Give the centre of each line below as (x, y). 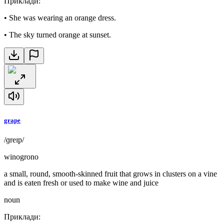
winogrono (21, 156)
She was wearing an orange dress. (62, 18)
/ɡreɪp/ (14, 139)
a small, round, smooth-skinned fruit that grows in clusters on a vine (110, 173)
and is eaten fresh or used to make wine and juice (81, 182)
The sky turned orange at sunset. (60, 35)
